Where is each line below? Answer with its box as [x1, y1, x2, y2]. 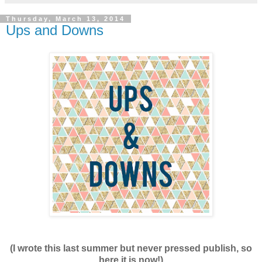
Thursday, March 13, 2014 [6, 15, 125, 23]
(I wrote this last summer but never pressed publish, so [10, 243, 252, 253]
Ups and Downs [6, 22, 104, 39]
